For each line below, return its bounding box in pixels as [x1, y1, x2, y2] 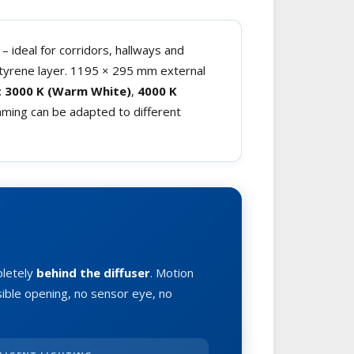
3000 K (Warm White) [5, 82, 131, 99]
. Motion [150, 264, 194, 281]
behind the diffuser [36, 264, 150, 281]
